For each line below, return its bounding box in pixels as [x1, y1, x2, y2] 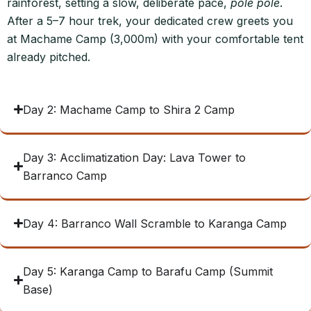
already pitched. [7, 49, 90, 64]
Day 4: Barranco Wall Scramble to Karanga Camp [23, 216, 287, 230]
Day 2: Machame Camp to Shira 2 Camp [23, 102, 235, 117]
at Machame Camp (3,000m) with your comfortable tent [7, 31, 303, 46]
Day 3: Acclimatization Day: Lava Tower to [23, 150, 246, 165]
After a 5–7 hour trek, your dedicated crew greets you [7, 13, 293, 28]
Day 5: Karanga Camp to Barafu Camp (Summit [23, 264, 274, 278]
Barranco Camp [23, 168, 108, 183]
